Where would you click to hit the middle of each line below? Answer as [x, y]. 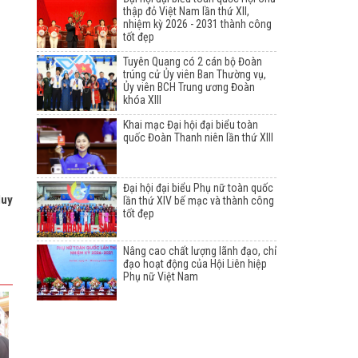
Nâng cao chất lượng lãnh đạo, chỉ [200, 251]
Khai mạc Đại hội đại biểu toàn [191, 125]
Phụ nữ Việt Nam [161, 277]
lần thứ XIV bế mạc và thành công [199, 201]
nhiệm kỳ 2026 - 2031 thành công [197, 24]
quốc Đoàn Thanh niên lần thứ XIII [198, 138]
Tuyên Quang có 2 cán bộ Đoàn [193, 62]
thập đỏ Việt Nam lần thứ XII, [186, 12]
